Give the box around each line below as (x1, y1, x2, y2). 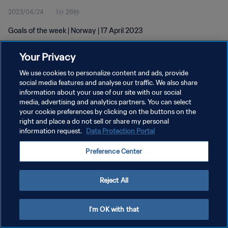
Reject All (99, 176, 129, 185)
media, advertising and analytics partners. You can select (19, 98, 192, 106)
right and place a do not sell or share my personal (19, 117, 169, 126)
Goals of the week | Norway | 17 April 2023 (8, 26, 143, 35)
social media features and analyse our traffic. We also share (19, 78, 198, 87)
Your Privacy (19, 50, 76, 63)
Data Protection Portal (86, 127, 155, 135)
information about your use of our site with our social (19, 88, 182, 97)
